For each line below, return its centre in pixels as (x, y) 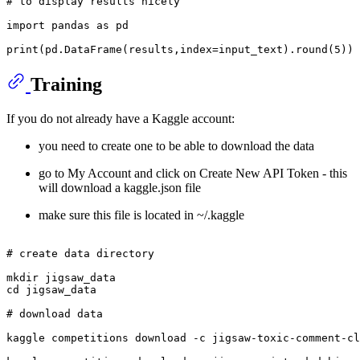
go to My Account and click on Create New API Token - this (193, 173)
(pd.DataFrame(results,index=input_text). (167, 49)
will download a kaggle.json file (120, 187)
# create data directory (80, 253)
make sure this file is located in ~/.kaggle (141, 215)
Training (66, 84)
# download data (55, 313)
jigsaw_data (58, 289)
